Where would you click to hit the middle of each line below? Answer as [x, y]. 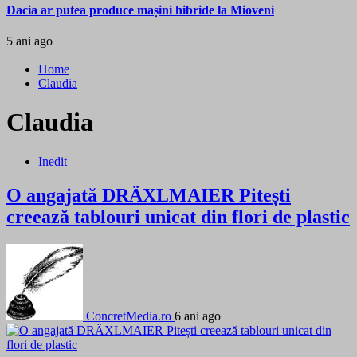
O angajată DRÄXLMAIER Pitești [149, 195]
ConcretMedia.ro [129, 316]
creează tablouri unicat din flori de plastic [178, 216]
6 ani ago [198, 316]
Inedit [53, 161]
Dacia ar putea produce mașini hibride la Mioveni [140, 10]
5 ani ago [29, 41]
